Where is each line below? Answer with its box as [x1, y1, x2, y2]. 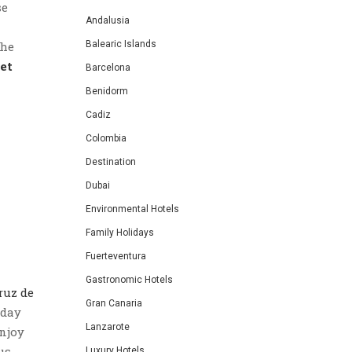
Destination [86, 156, 136, 167]
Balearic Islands [86, 38, 156, 49]
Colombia [86, 133, 126, 144]
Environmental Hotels [86, 203, 179, 214]
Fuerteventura [86, 251, 146, 262]
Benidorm [86, 86, 128, 97]
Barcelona [86, 62, 130, 73]
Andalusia [86, 15, 130, 26]
